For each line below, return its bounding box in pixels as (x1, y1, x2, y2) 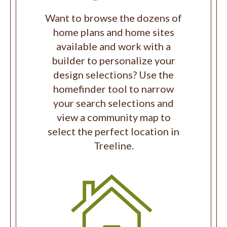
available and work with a (56, 40, 171, 53)
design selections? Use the (53, 68, 174, 81)
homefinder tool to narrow (53, 83, 174, 95)
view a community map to (56, 111, 171, 124)
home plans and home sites (53, 26, 174, 39)
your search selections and (53, 97, 174, 109)
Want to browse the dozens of (45, 12, 182, 24)
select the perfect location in (48, 125, 179, 138)
